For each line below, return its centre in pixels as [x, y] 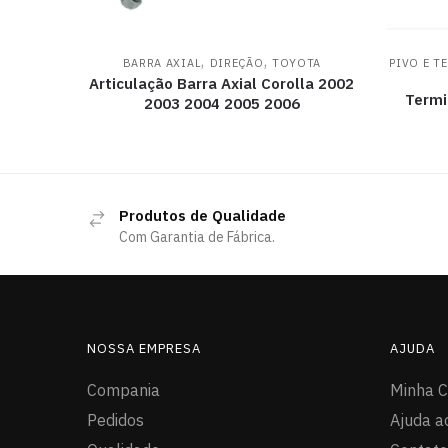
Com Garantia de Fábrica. [197, 236]
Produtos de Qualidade [202, 215]
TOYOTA [296, 62]
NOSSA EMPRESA [144, 348]
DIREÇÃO [236, 62]
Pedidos [115, 419]
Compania [123, 389]
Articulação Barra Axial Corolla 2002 [222, 83]
